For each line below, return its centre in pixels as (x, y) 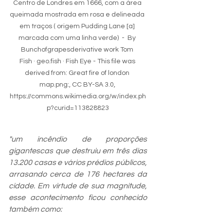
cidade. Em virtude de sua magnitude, (78, 186)
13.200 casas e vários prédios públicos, (78, 162)
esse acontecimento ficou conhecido (78, 197)
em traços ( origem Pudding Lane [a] (78, 26)
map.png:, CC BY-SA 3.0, (78, 84)
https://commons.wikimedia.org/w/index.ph (78, 96)
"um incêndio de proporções (78, 139)
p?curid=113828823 (78, 108)
